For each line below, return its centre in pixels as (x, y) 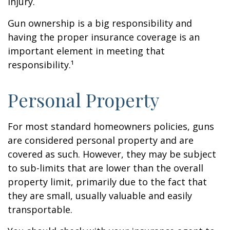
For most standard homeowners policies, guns (111, 126)
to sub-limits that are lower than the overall (106, 168)
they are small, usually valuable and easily (100, 196)
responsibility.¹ (41, 65)
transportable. (40, 209)
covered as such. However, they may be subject (112, 154)
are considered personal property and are (101, 140)
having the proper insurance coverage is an (104, 37)
